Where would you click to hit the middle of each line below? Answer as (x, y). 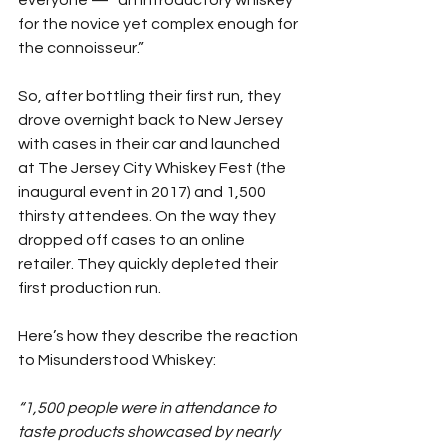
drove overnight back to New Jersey (152, 120)
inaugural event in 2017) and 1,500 (143, 192)
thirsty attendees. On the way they (148, 216)
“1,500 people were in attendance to (148, 408)
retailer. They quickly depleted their (149, 264)
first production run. (89, 288)
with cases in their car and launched (150, 144)
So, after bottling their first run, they (151, 96)
